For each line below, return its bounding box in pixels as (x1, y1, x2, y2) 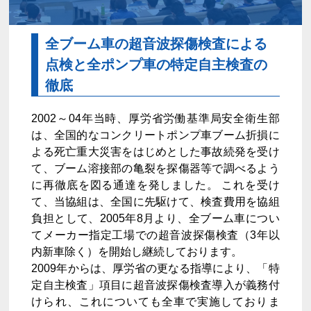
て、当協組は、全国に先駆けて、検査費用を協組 (31, 196, 280, 208)
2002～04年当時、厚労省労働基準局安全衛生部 (31, 112, 280, 124)
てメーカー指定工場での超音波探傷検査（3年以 (31, 229, 280, 241)
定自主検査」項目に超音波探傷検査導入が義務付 (31, 279, 280, 291)
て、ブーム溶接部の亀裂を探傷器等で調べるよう (31, 162, 280, 174)
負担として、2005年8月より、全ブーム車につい (31, 212, 280, 224)
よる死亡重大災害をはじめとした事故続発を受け (31, 146, 280, 158)
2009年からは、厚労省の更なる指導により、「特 (31, 262, 280, 274)
